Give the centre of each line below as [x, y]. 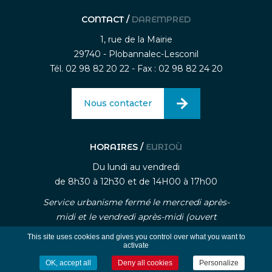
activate [136, 246]
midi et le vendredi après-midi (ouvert [136, 217]
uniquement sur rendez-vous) [136, 232]
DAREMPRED [161, 20]
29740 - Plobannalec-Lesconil [136, 54]
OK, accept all [68, 263]
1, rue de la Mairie [136, 40]
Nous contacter [118, 104]
